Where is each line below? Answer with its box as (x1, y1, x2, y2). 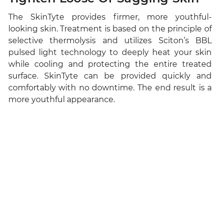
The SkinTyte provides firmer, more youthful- (8, 12, 212, 22)
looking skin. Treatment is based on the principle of (8, 24, 212, 34)
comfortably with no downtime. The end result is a (8, 83, 212, 93)
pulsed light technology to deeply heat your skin (8, 48, 212, 57)
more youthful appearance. (8, 95, 115, 105)
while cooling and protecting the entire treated (8, 59, 212, 69)
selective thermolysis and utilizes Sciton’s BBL (8, 36, 212, 46)
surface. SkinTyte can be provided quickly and (8, 71, 212, 81)
